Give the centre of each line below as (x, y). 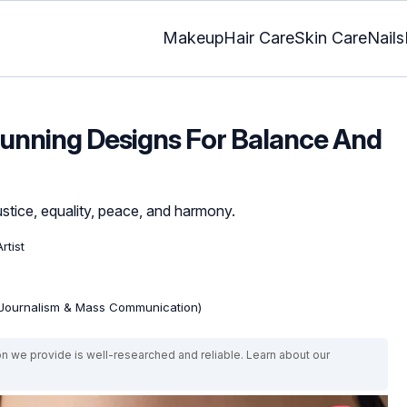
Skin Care (331, 38)
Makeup (193, 38)
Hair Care (259, 38)
